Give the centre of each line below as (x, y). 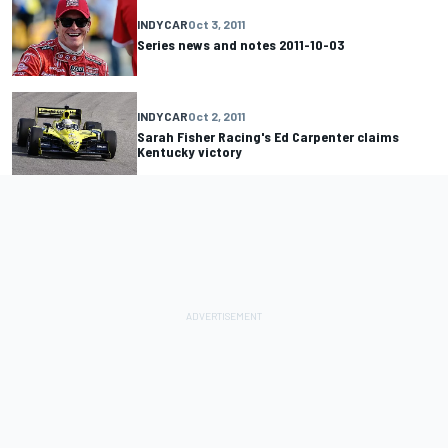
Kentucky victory (189, 151)
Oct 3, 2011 (216, 23)
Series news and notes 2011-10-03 (240, 44)
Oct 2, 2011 (216, 115)
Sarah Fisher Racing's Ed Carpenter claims (268, 136)
